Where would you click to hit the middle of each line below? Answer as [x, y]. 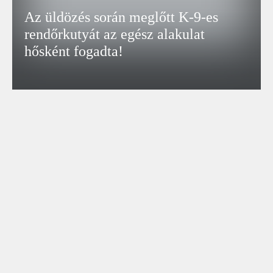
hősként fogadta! [74, 51]
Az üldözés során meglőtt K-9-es [122, 17]
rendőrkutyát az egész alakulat [115, 34]
